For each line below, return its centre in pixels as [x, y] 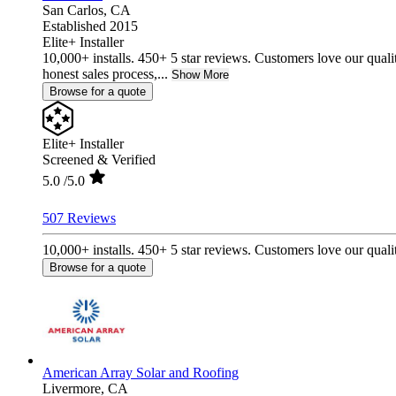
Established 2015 [90, 26]
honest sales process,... [105, 73]
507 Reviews [79, 217]
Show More [200, 74]
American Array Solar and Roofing [141, 372]
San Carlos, [76, 10]
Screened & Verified [99, 159]
